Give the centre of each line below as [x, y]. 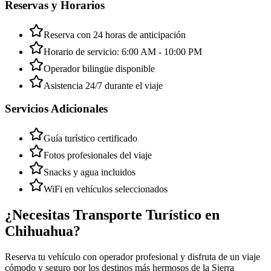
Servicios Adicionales [56, 109]
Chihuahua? [43, 231]
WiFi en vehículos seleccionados [106, 189]
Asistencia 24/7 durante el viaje [103, 85]
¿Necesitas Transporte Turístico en [112, 214]
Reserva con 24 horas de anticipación [115, 34]
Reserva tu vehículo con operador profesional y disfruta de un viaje [132, 256]
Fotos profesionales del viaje [98, 155]
